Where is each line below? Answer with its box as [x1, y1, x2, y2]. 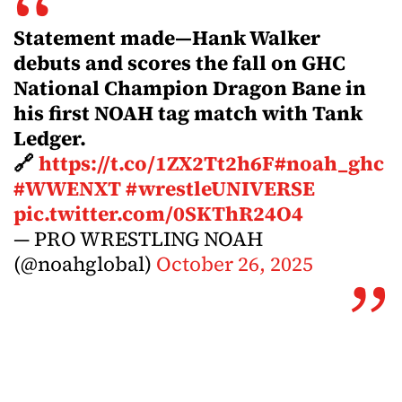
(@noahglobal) [13, 249, 156, 278]
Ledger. [13, 124, 86, 153]
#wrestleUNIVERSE [126, 174, 315, 203]
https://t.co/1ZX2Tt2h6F [39, 149, 275, 178]
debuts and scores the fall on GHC [13, 48, 345, 77]
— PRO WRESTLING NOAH [13, 224, 263, 253]
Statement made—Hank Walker [13, 23, 320, 52]
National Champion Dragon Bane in [13, 74, 366, 102]
